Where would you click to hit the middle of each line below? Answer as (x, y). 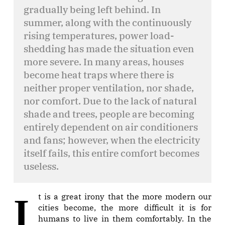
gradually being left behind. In (92, 10)
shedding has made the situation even (109, 49)
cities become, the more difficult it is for (125, 208)
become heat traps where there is (99, 75)
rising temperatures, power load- (99, 36)
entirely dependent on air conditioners (111, 127)
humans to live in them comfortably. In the (125, 219)
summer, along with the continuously (107, 23)
